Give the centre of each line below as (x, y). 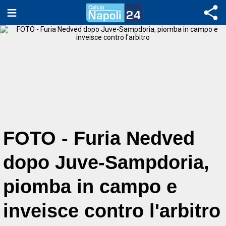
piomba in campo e (90, 186)
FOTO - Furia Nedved (99, 138)
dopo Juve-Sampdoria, (106, 162)
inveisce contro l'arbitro (112, 211)
